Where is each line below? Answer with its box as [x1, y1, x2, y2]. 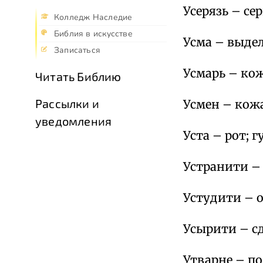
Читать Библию [35, 69, 122, 84]
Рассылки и [35, 96, 99, 111]
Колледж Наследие [54, 12, 133, 23]
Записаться [54, 45, 101, 56]
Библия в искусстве [54, 28, 133, 40]
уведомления [35, 114, 112, 129]
